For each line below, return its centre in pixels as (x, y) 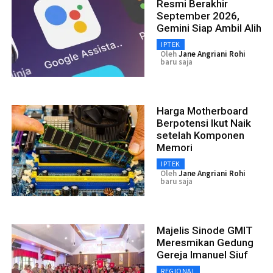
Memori (175, 147)
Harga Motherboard (202, 111)
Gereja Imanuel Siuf (202, 254)
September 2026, (198, 16)
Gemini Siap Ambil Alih (209, 28)
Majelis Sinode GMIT (205, 230)
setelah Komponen (200, 135)
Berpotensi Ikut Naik (204, 123)
